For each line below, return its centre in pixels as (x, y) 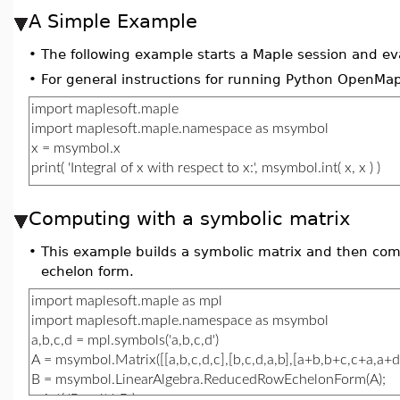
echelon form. (87, 271)
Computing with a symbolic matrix (189, 218)
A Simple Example (113, 21)
